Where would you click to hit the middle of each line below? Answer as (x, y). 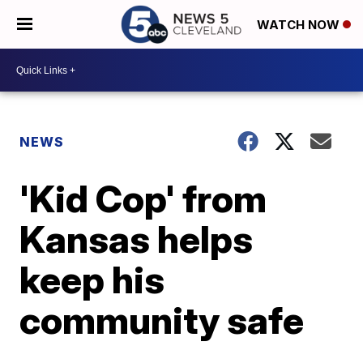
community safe (162, 320)
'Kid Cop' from (143, 199)
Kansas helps (137, 239)
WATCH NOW (300, 25)
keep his (92, 280)
